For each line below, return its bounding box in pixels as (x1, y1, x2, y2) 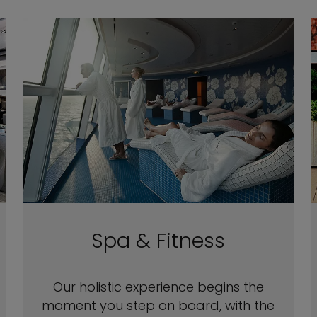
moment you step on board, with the (42, 296, 275, 314)
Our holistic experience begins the (52, 278, 264, 296)
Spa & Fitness (91, 226, 226, 255)
